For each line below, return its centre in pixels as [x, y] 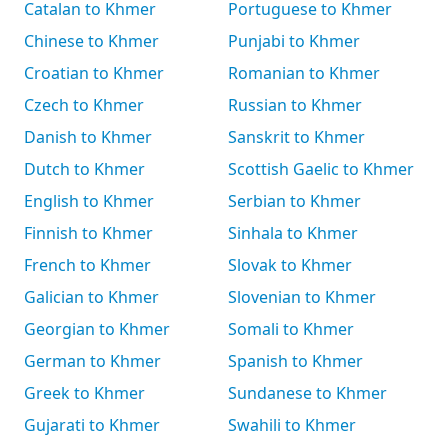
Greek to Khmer [84, 393]
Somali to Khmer [291, 329]
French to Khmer [87, 265]
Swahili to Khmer [292, 425]
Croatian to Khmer [94, 73]
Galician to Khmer [91, 297]
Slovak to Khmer [290, 265]
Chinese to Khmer [91, 41]
